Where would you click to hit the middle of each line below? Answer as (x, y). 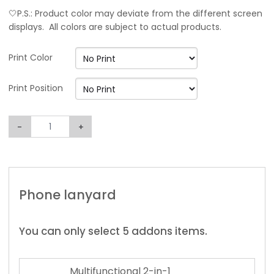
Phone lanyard (68, 195)
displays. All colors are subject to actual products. (115, 27)
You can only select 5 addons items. (113, 231)
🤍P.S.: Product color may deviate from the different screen (135, 13)
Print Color (31, 57)
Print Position (36, 88)
